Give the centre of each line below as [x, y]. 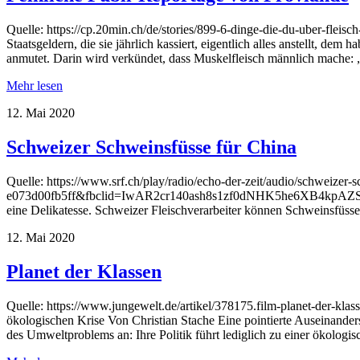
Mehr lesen [35, 86]
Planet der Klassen [84, 271]
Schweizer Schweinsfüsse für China [151, 147]
